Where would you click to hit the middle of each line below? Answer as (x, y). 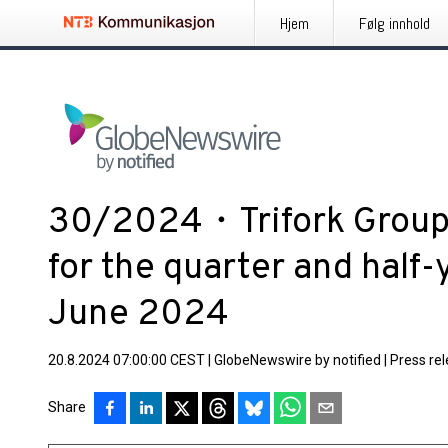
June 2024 (138, 315)
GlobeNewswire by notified (297, 360)
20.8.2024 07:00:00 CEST (126, 360)
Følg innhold (394, 23)
